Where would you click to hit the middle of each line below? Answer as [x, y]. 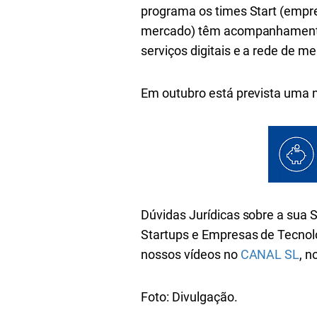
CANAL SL [270, 254]
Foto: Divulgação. [189, 297]
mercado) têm [182, 31]
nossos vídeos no [191, 254]
